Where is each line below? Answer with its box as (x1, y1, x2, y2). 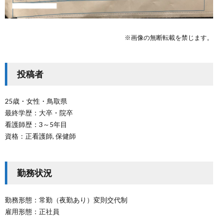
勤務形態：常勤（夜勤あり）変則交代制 (5, 196, 127, 204)
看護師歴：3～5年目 (5, 120, 67, 129)
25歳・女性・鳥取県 (5, 97, 67, 106)
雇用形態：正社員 (5, 207, 59, 216)
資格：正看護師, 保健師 (5, 132, 76, 141)
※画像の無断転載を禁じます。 (125, 34, 213, 42)
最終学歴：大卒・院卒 (5, 109, 73, 117)
